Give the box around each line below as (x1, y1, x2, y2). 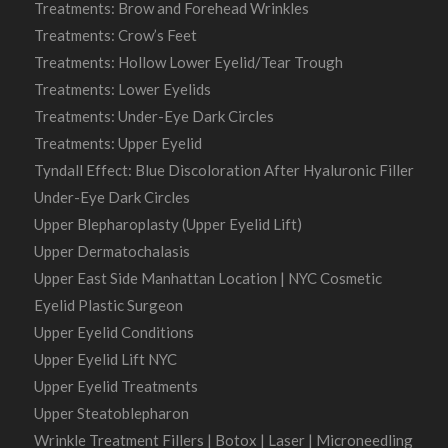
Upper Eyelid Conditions (33, 323, 194, 342)
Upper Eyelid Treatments (33, 377, 198, 396)
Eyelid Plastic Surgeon (33, 296, 183, 315)
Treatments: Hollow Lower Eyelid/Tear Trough (33, 53, 343, 72)
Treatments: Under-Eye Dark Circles (33, 107, 274, 126)
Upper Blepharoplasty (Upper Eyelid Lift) (33, 215, 302, 234)
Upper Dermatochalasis (33, 242, 190, 261)
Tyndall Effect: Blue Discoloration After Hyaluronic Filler (33, 161, 414, 180)
